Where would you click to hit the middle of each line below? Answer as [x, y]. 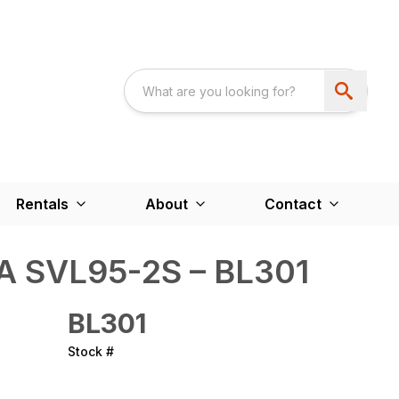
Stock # [91, 351]
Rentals [42, 204]
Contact [293, 204]
